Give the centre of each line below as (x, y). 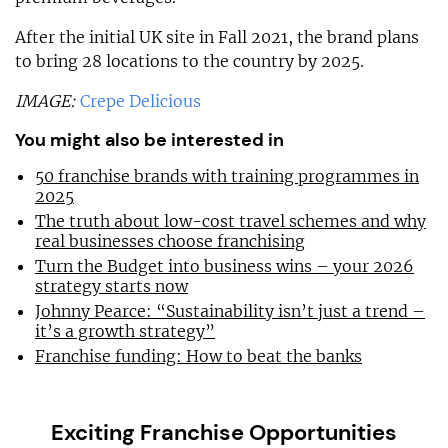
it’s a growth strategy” (125, 330)
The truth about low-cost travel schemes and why (230, 220)
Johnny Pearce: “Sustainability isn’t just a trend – (230, 310)
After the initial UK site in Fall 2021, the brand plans (217, 36)
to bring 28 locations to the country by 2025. (189, 60)
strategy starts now (111, 285)
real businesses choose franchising (170, 240)
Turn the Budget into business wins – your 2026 (224, 265)
